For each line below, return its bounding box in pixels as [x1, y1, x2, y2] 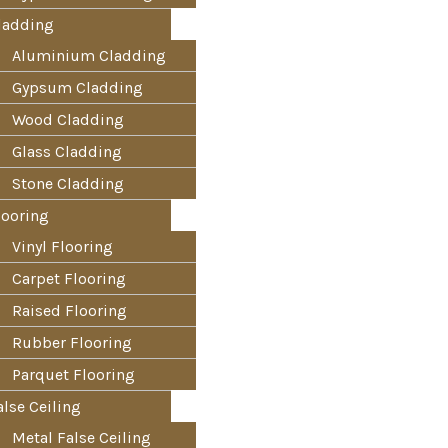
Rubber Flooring [12, 333, 132, 352]
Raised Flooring [12, 301, 127, 320]
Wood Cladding [12, 110, 124, 129]
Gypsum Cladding [12, 78, 143, 97]
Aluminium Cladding [12, 46, 166, 65]
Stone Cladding [12, 174, 124, 193]
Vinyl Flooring [12, 237, 113, 256]
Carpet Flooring [12, 269, 126, 288]
